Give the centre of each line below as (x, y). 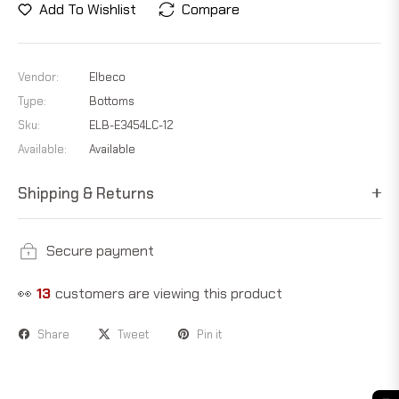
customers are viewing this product (171, 293)
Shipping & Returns (86, 193)
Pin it (209, 334)
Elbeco (107, 77)
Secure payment (100, 250)
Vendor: (38, 77)
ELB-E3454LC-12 (131, 125)
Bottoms (112, 101)
